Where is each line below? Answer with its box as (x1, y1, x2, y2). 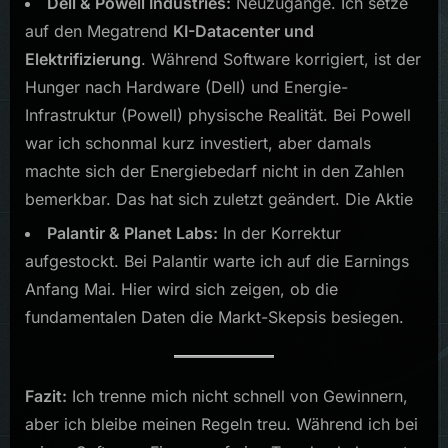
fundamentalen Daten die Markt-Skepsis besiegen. (25, 306, 404, 327)
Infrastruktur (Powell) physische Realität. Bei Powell (25, 104, 411, 125)
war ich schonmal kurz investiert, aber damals (25, 132, 371, 153)
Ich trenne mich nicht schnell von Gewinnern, (67, 385, 408, 406)
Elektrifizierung (25, 48, 141, 69)
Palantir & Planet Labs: (47, 222, 218, 243)
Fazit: (25, 385, 67, 406)
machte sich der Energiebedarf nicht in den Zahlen (25, 160, 404, 181)
